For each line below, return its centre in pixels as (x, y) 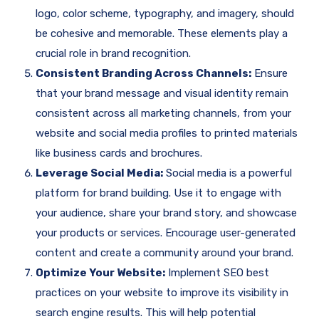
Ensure (270, 74)
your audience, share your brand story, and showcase (166, 213)
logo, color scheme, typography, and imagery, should (165, 14)
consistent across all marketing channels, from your (163, 114)
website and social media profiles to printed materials (167, 134)
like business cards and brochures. (119, 153)
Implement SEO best (217, 273)
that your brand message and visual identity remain (162, 94)
